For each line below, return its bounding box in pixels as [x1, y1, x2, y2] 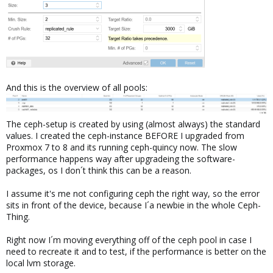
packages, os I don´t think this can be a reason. [6, 165, 191, 176]
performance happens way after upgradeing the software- [6, 153, 235, 165]
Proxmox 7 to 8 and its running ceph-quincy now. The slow [6, 141, 237, 153]
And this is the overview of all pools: [6, 82, 147, 94]
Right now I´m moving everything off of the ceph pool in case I [6, 234, 252, 246]
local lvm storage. [6, 257, 76, 269]
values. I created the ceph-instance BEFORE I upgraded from [6, 130, 244, 141]
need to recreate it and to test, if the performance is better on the [6, 246, 266, 257]
